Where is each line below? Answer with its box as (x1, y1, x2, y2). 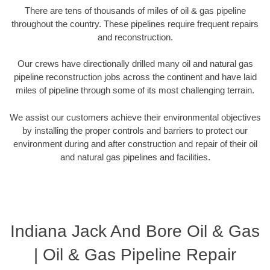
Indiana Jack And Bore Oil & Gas (10, 222, 260, 241)
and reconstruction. (97, 31, 173, 42)
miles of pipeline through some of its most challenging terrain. (16, 85, 254, 96)
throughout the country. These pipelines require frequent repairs (11, 18, 259, 29)
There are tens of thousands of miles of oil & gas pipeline (24, 5, 246, 16)
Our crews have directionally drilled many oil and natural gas (17, 58, 253, 69)
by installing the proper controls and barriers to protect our (22, 125, 248, 136)
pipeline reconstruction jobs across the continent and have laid (13, 72, 257, 83)
